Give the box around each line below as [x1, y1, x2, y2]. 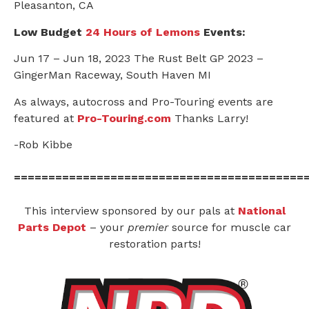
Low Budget [14, 25, 82, 39]
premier [128, 221, 168, 235]
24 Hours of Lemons [82, 25, 200, 39]
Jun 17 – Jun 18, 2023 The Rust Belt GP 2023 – [14, 52, 263, 66]
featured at [14, 111, 77, 125]
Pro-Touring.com [77, 111, 171, 125]
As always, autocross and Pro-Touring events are [14, 94, 273, 108]
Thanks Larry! [171, 111, 248, 125]
